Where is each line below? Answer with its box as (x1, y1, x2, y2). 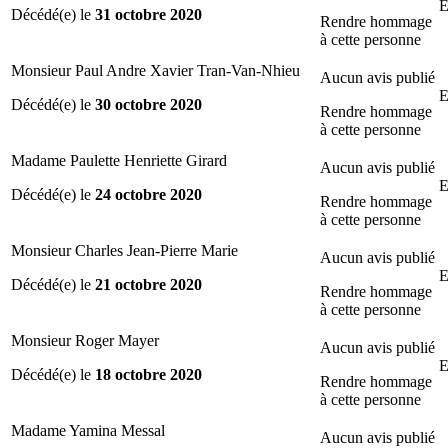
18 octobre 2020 (95, 365, 202, 383)
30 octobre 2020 (95, 95, 202, 113)
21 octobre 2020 (95, 275, 202, 293)
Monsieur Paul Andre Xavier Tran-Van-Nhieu (11, 61, 300, 79)
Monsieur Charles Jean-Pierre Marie (11, 241, 238, 259)
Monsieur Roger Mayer (11, 331, 159, 349)
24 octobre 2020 (95, 185, 202, 203)
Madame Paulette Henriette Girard (11, 151, 227, 169)
